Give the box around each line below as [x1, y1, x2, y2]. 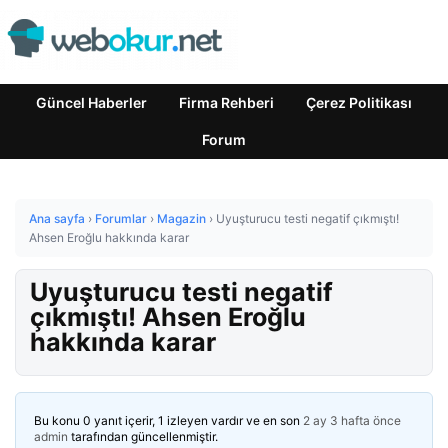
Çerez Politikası [306, 94, 412, 111]
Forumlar [95, 211, 147, 226]
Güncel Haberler [36, 94, 147, 111]
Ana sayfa [29, 211, 85, 226]
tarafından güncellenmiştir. [68, 429, 218, 444]
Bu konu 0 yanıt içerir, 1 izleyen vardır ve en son [34, 413, 303, 428]
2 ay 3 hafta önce [303, 413, 401, 428]
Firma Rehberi [179, 94, 274, 111]
